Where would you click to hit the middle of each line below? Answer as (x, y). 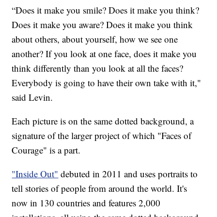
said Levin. (32, 97)
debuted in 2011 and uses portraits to (128, 173)
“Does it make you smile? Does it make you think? (106, 10)
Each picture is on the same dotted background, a (103, 121)
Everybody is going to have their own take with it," (107, 82)
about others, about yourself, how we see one (95, 39)
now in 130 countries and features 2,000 (86, 202)
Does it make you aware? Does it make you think (102, 24)
